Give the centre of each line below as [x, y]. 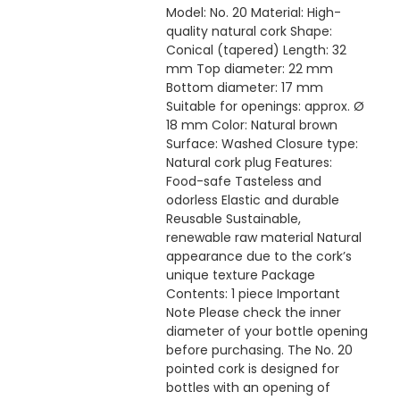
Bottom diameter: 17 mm [244, 88]
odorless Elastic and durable [252, 200]
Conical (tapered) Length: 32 [256, 50]
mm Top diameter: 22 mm [249, 69]
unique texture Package [240, 275]
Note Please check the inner [253, 313]
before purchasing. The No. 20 [259, 350]
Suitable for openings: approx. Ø [265, 107]
